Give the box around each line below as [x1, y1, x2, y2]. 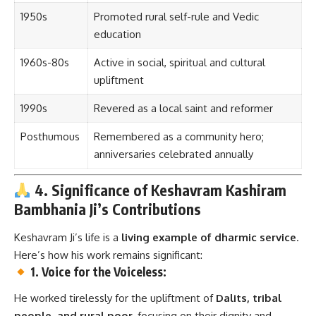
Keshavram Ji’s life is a [14, 230, 121, 244]
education [93, 28, 141, 42]
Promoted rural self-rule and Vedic [93, 10, 259, 24]
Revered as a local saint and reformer [93, 102, 273, 116]
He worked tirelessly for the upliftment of [14, 291, 216, 305]
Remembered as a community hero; [93, 130, 264, 144]
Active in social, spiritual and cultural [93, 56, 265, 70]
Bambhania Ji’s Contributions [14, 200, 201, 219]
